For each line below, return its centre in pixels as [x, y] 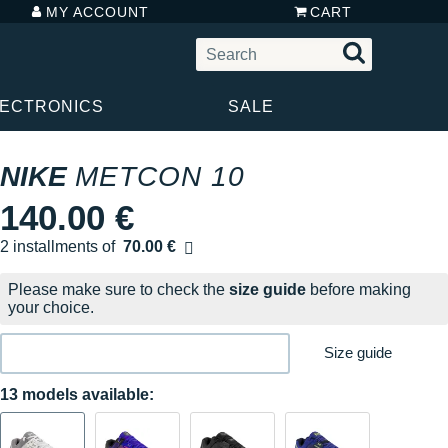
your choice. [51, 307]
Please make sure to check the [118, 289]
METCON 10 [160, 176]
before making [358, 289]
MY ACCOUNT [98, 11]
